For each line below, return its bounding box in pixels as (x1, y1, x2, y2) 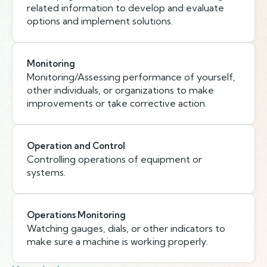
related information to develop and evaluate (27, 2, 224, 14)
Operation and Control (27, 140, 125, 151)
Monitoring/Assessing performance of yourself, (27, 71, 235, 83)
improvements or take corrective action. (27, 97, 207, 109)
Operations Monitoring (27, 209, 126, 221)
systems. (27, 166, 66, 178)
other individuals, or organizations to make (27, 84, 214, 96)
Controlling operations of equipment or (27, 153, 202, 165)
